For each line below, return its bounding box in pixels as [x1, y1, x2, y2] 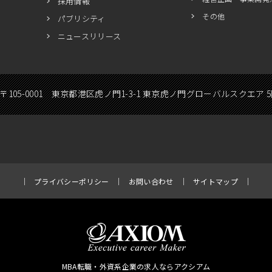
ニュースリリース [57, 30, 121, 42]
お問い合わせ [128, 176, 174, 186]
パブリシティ [57, 13, 106, 24]
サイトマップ [192, 176, 238, 186]
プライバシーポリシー [34, 176, 109, 186]
